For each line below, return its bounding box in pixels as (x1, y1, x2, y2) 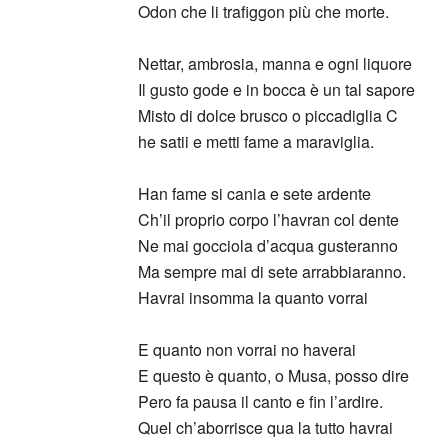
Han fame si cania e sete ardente (138, 182, 371, 205)
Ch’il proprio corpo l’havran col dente (138, 208, 399, 231)
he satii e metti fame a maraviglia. (138, 130, 374, 153)
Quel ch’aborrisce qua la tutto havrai (138, 416, 393, 439)
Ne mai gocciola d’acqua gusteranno (138, 234, 398, 257)
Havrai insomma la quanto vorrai (138, 286, 368, 309)
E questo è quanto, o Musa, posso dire (138, 364, 409, 387)
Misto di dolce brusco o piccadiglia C (138, 104, 398, 127)
